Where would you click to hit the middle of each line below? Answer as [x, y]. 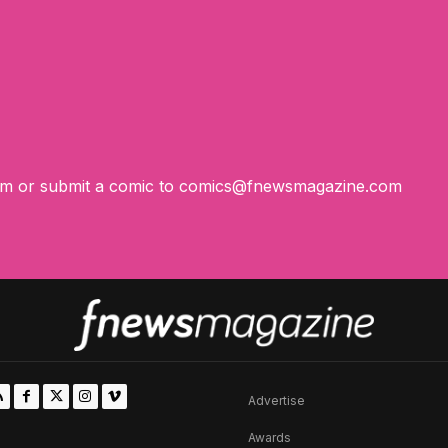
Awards [269, 437]
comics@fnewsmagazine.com [290, 185]
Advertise [276, 400]
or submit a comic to [96, 185]
